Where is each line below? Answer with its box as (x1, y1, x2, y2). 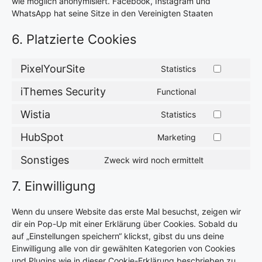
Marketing (157, 132, 196, 142)
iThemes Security (20, 85, 106, 98)
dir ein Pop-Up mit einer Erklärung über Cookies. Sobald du (12, 219, 237, 229)
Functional (157, 86, 196, 96)
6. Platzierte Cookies (12, 32, 137, 47)
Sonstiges (20, 153, 69, 166)
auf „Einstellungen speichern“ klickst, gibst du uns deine (12, 231, 224, 241)
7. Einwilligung (12, 178, 95, 194)
